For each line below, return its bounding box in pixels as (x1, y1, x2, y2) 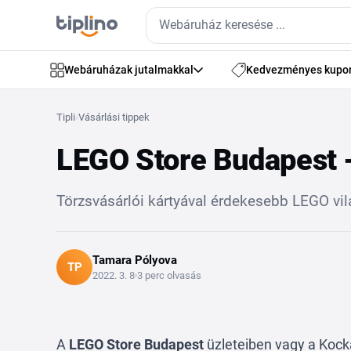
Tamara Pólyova (92, 253, 177, 267)
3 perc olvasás (137, 269, 201, 281)
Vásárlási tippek (78, 111, 150, 123)
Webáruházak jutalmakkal (64, 63, 194, 76)
